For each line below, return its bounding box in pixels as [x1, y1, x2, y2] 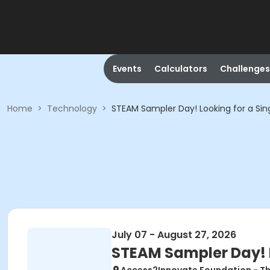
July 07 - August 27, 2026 [111, 228, 236, 242]
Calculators [154, 63, 207, 75]
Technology [47, 102, 97, 115]
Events [112, 63, 142, 75]
